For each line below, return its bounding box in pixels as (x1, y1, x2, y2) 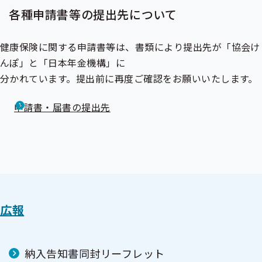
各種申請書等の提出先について (9, 6, 177, 23)
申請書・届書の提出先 (14, 100, 111, 114)
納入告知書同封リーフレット (25, 246, 166, 261)
